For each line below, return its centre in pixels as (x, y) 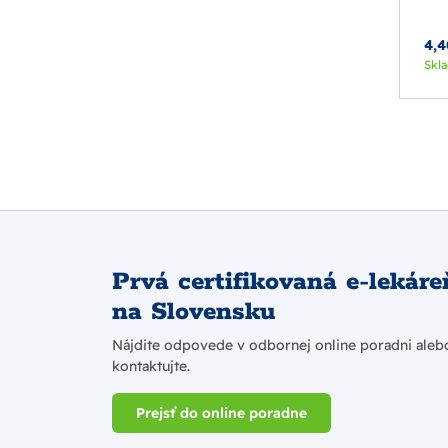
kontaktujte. (151, 366)
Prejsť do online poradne (221, 412)
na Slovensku (194, 312)
